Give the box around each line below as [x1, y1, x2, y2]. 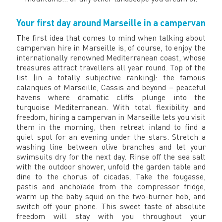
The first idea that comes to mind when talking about [16, 32, 206, 43]
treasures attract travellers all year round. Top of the [16, 62, 206, 72]
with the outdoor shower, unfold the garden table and [16, 161, 206, 171]
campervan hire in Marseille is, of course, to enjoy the [16, 42, 206, 53]
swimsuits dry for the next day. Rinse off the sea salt [16, 151, 206, 162]
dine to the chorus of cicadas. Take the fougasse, [16, 171, 206, 181]
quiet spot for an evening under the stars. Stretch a [16, 131, 206, 142]
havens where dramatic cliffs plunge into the [16, 92, 206, 102]
